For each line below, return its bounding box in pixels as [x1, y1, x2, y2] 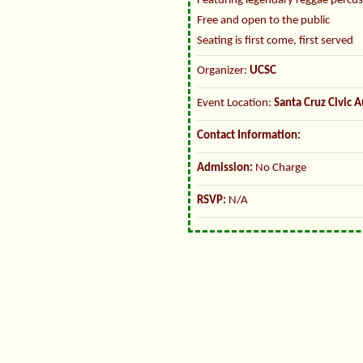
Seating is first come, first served [197, 35, 353, 48]
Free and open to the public [197, 15, 330, 28]
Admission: [197, 162, 253, 175]
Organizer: [197, 65, 250, 78]
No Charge [253, 162, 306, 175]
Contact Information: [197, 130, 301, 143]
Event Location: [197, 97, 274, 110]
